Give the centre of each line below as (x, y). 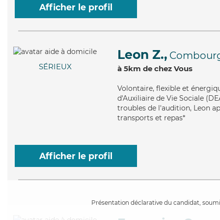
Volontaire (135, 88)
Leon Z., (142, 55)
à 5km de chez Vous (155, 69)
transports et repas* (151, 118)
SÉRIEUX (55, 67)
